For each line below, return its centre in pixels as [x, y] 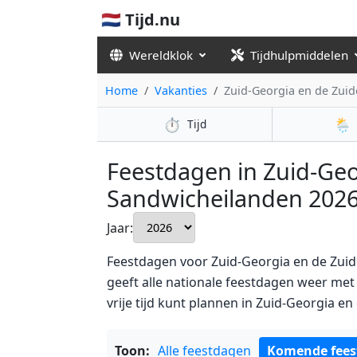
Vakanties [181, 90]
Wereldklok [161, 55]
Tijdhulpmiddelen [299, 55]
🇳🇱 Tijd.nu [141, 20]
